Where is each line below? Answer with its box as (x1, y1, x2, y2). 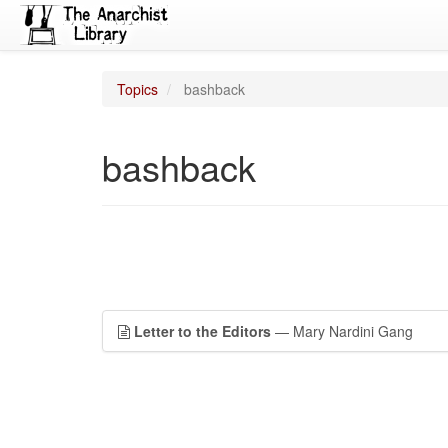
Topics (117, 79, 158, 99)
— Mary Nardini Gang (271, 321, 413, 341)
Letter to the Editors (134, 321, 271, 341)
